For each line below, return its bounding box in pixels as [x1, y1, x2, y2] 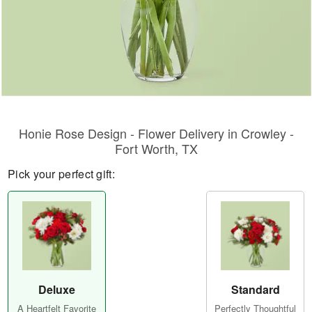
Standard [231, 281, 280, 298]
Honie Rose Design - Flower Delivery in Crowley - [18, 124, 294, 142]
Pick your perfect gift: [8, 166, 115, 182]
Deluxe [38, 281, 75, 298]
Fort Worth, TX [114, 139, 198, 157]
